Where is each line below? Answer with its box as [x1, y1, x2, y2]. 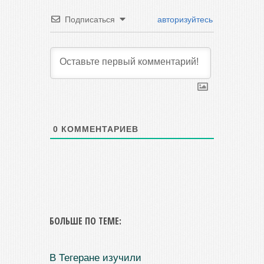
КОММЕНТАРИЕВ [58, 124, 138, 134]
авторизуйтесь [155, 15, 213, 24]
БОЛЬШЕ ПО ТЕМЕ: [49, 214, 121, 227]
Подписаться [65, 15, 115, 24]
